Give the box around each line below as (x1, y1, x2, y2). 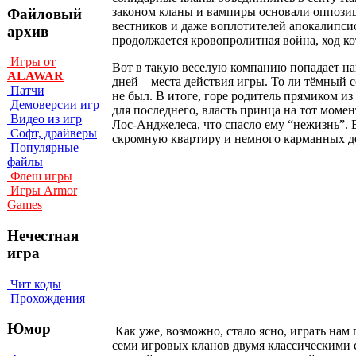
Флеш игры (7, 169, 72, 184)
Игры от (7, 55, 56, 69)
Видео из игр (7, 112, 82, 126)
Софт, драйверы (7, 126, 97, 141)
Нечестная (7, 227, 79, 245)
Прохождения (7, 291, 85, 305)
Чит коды (7, 277, 61, 291)
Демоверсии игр (7, 98, 99, 112)
